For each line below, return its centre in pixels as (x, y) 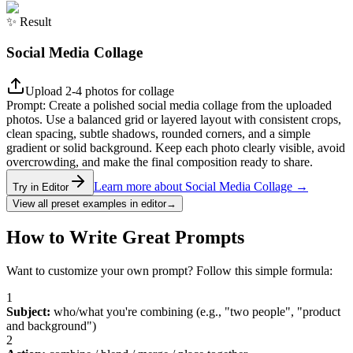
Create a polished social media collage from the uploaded (190, 105)
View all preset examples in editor (89, 203)
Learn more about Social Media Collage (193, 186)
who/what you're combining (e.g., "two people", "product (197, 312)
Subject (26, 312)
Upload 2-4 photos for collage (100, 91)
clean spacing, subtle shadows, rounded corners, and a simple (158, 133)
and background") (51, 326)
